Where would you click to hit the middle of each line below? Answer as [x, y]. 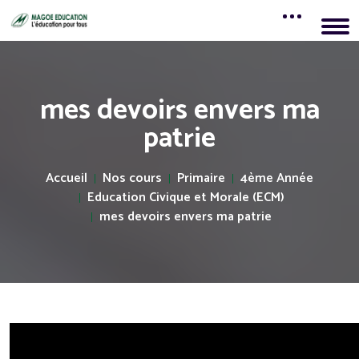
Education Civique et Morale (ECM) [186, 197]
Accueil [67, 178]
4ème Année [277, 178]
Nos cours [132, 178]
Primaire [201, 178]
